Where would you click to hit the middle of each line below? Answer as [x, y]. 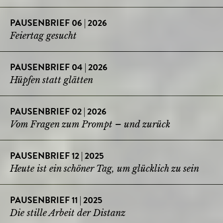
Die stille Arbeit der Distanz [69, 213]
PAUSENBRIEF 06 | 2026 [58, 24]
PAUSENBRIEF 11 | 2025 [56, 201]
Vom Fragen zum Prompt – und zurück [90, 124]
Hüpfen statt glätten [52, 80]
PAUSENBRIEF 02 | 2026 [58, 112]
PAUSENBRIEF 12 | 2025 [57, 157]
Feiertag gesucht [43, 36]
